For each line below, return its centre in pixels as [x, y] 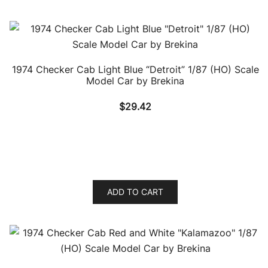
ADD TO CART [135, 192]
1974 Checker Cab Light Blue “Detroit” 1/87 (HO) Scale [135, 69]
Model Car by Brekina [135, 81]
